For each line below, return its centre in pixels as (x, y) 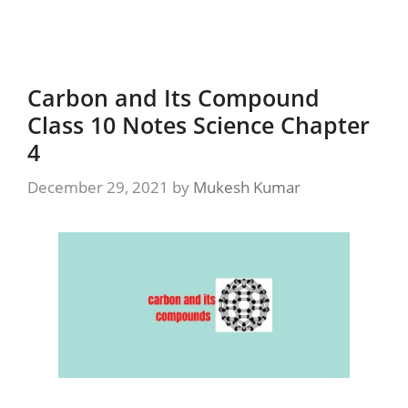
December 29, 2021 (98, 187)
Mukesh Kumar (247, 187)
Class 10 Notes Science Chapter (199, 125)
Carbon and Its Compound (173, 97)
